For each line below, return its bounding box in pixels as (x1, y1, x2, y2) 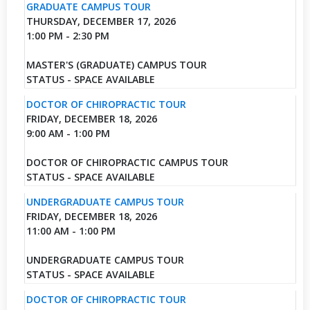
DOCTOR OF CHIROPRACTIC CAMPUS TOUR (26, 155, 228, 169)
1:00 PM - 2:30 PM (26, 28, 109, 42)
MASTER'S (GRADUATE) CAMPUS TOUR (26, 57, 207, 71)
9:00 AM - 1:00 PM (26, 126, 110, 140)
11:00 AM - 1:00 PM (26, 224, 116, 237)
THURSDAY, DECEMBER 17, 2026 (26, 14, 176, 28)
